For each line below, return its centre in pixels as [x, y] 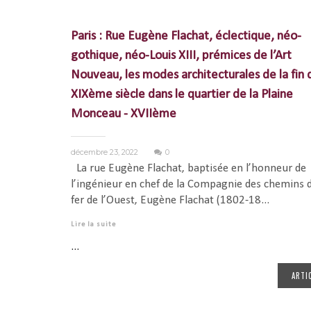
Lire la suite [93, 224]
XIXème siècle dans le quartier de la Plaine [182, 94]
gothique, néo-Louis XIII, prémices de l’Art [181, 56]
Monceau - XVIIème [124, 114]
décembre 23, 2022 [106, 152]
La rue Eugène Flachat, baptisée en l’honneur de [188, 168]
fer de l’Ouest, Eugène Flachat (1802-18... [170, 200]
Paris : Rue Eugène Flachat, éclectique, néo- [186, 36]
